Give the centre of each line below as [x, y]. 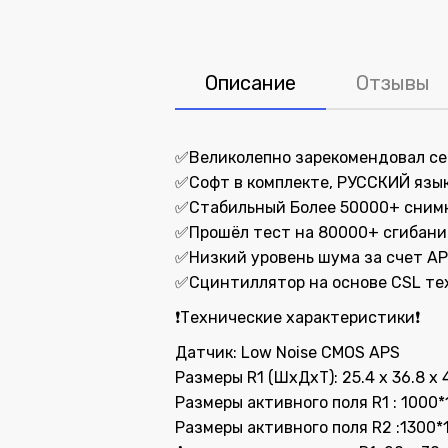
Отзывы [393, 83]
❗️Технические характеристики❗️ [297, 317]
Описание [250, 83]
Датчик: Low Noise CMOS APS [287, 352]
